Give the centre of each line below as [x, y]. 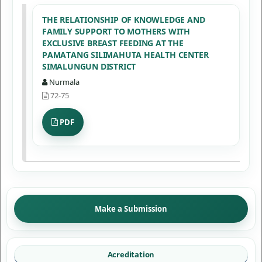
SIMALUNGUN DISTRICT [89, 66]
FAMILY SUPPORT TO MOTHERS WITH [116, 31]
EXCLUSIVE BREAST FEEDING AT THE [113, 43]
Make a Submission [131, 208]
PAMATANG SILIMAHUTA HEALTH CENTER [125, 54]
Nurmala [63, 82]
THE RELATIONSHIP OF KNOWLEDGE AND [123, 19]
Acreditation [131, 254]
